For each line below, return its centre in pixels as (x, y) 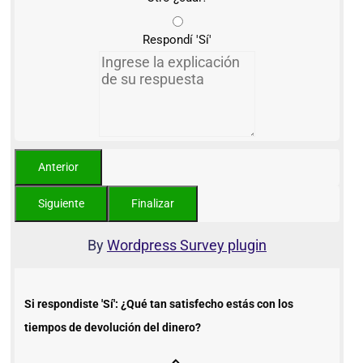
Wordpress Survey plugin (186, 246)
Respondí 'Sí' (177, 40)
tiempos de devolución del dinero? (113, 328)
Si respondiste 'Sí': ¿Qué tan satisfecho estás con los (159, 304)
